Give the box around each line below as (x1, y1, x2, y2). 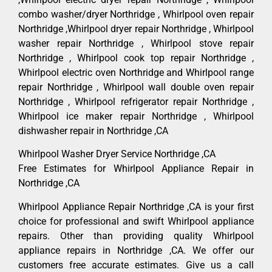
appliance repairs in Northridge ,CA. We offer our (18, 244, 254, 256)
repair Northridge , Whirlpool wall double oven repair (18, 81, 254, 93)
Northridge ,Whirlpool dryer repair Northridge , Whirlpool (18, 22, 254, 35)
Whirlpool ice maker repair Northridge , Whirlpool (18, 110, 254, 122)
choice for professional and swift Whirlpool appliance (18, 215, 254, 227)
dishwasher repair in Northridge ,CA (18, 124, 168, 137)
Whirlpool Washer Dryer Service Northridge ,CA (18, 148, 216, 160)
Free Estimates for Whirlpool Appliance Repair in (18, 163, 254, 175)
